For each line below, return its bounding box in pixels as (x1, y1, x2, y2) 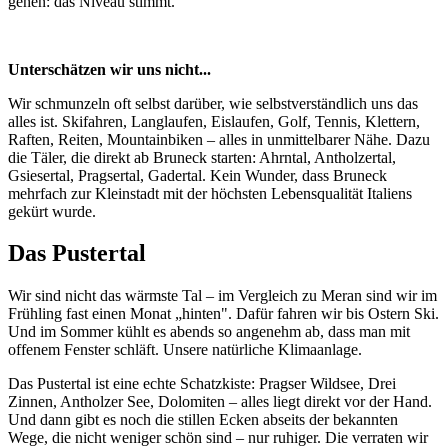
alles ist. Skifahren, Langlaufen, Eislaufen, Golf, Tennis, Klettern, (8, 112, 420, 130)
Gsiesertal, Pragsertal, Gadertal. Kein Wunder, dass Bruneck (8, 166, 387, 184)
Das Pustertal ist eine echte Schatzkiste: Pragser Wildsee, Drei (8, 375, 396, 393)
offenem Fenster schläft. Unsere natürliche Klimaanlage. (8, 341, 362, 359)
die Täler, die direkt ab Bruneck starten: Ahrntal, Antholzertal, (8, 148, 396, 166)
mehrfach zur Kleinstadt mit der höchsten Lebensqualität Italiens (8, 184, 412, 202)
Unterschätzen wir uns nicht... (8, 60, 211, 78)
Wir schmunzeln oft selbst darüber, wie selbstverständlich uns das (8, 94, 418, 112)
